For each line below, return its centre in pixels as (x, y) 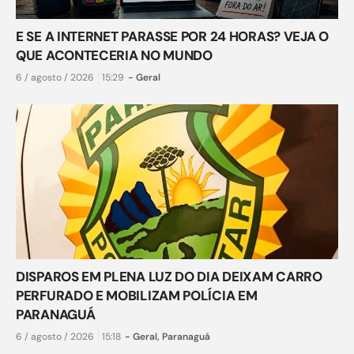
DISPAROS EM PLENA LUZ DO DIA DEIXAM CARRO (169, 277)
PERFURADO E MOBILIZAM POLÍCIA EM (137, 296)
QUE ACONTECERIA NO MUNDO (114, 56)
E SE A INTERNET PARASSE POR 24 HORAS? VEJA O (172, 37)
